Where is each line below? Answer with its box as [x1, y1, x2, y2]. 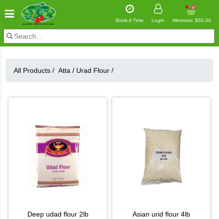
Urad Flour [76, 66, 111, 74]
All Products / [14, 66, 58, 74]
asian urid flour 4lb [137, 210, 190, 218]
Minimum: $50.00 [173, 18, 211, 23]
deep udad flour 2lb [32, 210, 88, 218]
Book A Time [116, 18, 144, 23]
